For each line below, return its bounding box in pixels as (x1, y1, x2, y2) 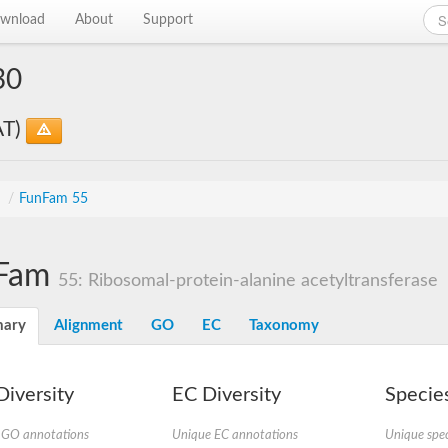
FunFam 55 (19, 192, 88, 206)
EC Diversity (171, 385, 281, 405)
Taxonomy (249, 318, 319, 333)
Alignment (54, 318, 123, 333)
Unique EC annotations (171, 429, 298, 441)
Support (143, 13, 194, 27)
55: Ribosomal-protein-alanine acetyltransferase (58, 272, 438, 289)
